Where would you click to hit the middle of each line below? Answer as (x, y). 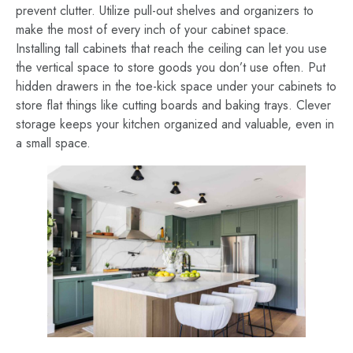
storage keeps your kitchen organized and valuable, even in (175, 124)
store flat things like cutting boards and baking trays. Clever (173, 105)
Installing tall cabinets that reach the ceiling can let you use (171, 48)
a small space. (53, 143)
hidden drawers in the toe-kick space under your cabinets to (176, 86)
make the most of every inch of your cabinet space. (152, 29)
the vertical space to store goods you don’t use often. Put (171, 67)
